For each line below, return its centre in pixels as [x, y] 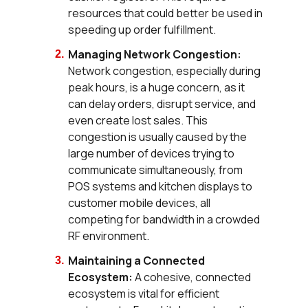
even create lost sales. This [138, 120]
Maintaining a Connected [137, 260]
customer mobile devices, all [140, 202]
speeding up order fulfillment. [142, 29]
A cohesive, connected [192, 277]
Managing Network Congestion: [155, 54]
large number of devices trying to [152, 153]
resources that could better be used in [166, 13]
